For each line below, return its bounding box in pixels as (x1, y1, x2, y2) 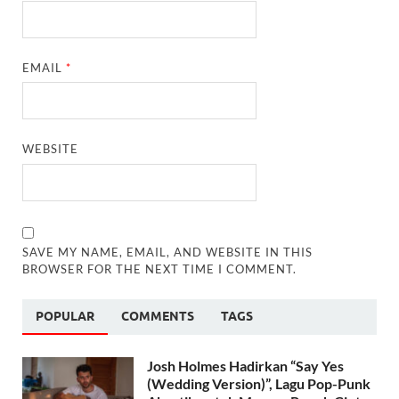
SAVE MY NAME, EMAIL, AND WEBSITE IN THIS (22, 244, 313, 259)
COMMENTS (121, 308, 194, 323)
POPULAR (36, 308, 94, 323)
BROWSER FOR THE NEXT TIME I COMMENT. (22, 261, 297, 276)
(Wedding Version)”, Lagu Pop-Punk (147, 374, 370, 392)
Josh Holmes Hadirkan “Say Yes (147, 356, 344, 374)
